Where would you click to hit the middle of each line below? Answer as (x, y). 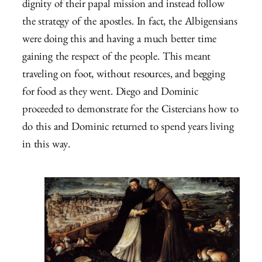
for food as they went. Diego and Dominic (111, 94)
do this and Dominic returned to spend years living (128, 129)
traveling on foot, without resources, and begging (124, 76)
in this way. (46, 146)
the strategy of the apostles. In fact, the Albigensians (130, 23)
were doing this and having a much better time (120, 41)
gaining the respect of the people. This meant (117, 58)
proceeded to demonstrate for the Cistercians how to (130, 111)
